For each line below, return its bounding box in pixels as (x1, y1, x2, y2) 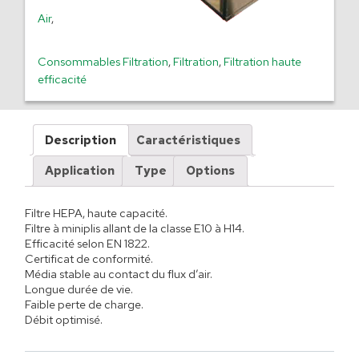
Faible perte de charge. (24, 296, 143, 313)
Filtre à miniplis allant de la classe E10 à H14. (24, 220, 244, 236)
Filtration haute (223, 54, 301, 69)
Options (185, 163, 235, 179)
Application (45, 163, 115, 179)
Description (45, 131, 117, 147)
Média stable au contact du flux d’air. (24, 266, 212, 282)
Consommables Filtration (37, 54, 168, 69)
